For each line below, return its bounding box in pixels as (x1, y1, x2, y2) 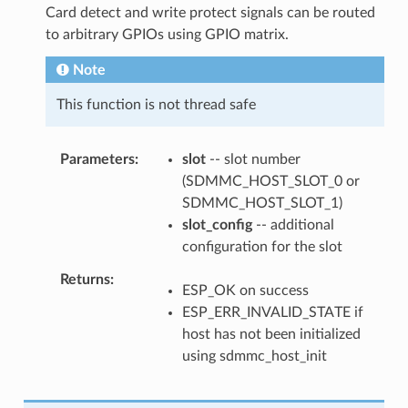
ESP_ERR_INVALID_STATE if (181, 304, 363, 320)
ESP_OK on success (181, 282, 309, 298)
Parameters (59, 151, 135, 167)
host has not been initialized (181, 326, 361, 342)
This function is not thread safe (56, 97, 256, 112)
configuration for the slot (181, 239, 342, 254)
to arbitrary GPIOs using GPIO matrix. (45, 26, 289, 42)
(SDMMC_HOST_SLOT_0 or (181, 173, 360, 189)
